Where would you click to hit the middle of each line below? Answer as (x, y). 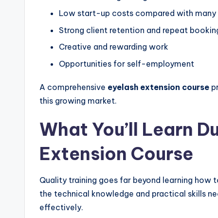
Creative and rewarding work (114, 47)
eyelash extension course (158, 87)
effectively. (61, 207)
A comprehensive (73, 87)
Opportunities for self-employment (127, 64)
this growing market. (78, 100)
